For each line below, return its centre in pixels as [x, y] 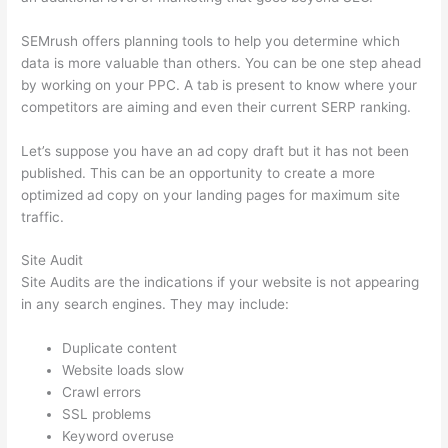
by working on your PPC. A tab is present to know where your [219, 84]
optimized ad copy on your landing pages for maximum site [211, 194]
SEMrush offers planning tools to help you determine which [211, 40]
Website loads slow [123, 370]
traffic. [43, 216]
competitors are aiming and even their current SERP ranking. [216, 106]
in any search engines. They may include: [155, 304]
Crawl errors [102, 392]
